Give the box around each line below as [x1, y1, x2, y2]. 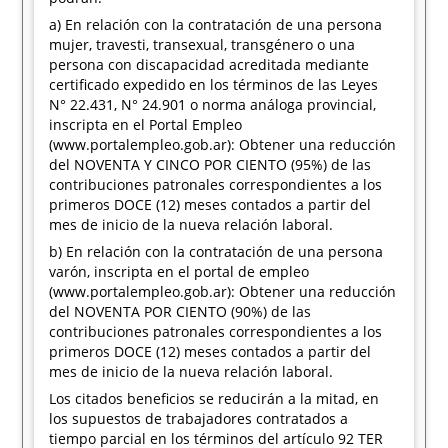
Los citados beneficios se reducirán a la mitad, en [49, 389, 380, 408]
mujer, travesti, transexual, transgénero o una [49, 35, 356, 54]
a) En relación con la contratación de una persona [49, 15, 383, 34]
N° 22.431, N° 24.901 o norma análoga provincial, [49, 95, 377, 114]
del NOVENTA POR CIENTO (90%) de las [49, 302, 312, 321]
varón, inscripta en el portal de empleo [49, 262, 310, 281]
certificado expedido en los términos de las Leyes [49, 75, 379, 94]
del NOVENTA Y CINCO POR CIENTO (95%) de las [49, 155, 372, 174]
